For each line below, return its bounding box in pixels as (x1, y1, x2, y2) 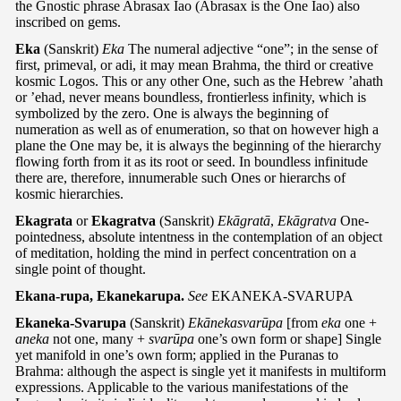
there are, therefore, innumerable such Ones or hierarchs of (15, 169, 346, 185)
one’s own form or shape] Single (194, 330, 381, 346)
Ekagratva (91, 212, 156, 228)
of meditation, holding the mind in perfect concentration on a (15, 244, 356, 260)
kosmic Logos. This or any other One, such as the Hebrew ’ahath (15, 73, 383, 89)
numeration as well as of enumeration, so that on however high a (15, 121, 379, 137)
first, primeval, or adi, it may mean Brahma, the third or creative (15, 56, 373, 73)
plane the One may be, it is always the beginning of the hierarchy (15, 137, 381, 153)
